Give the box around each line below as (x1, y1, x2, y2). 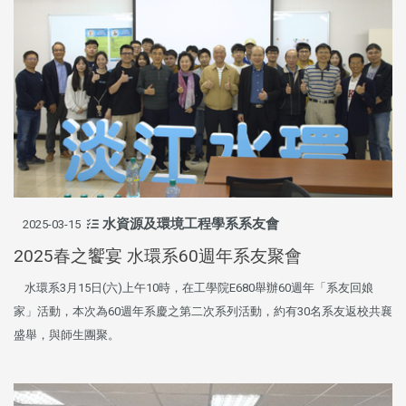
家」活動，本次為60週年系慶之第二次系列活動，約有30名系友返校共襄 (14, 304, 392, 318)
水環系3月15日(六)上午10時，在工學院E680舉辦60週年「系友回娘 (14, 280, 373, 295)
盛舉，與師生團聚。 (14, 327, 120, 342)
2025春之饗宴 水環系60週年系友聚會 (14, 245, 302, 266)
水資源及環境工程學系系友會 (102, 216, 280, 231)
